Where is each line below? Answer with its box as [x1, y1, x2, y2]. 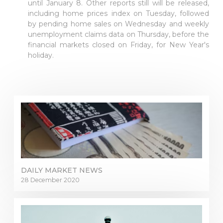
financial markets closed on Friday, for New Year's [28, 40, 209, 50]
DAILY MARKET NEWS [21, 166, 103, 175]
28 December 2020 [21, 176, 80, 184]
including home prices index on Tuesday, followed [28, 9, 209, 18]
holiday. [28, 51, 54, 60]
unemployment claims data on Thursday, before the [28, 30, 209, 39]
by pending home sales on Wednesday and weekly [28, 19, 209, 29]
